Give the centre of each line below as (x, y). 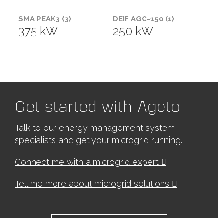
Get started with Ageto (97, 107)
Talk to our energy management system (94, 128)
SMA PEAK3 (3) (45, 19)
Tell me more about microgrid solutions (93, 184)
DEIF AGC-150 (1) (144, 19)
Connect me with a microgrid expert (88, 162)
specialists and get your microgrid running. (98, 140)
